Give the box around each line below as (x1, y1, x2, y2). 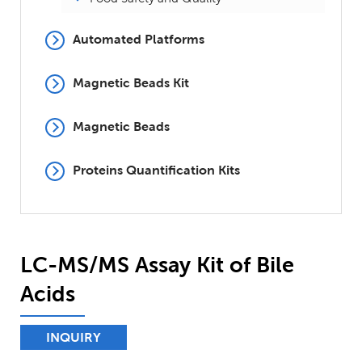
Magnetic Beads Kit (73, 75, 189, 90)
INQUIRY (46, 330, 101, 346)
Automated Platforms (73, 32, 204, 47)
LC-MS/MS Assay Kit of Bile (20, 252, 294, 277)
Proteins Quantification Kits (73, 162, 240, 178)
